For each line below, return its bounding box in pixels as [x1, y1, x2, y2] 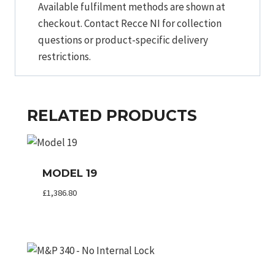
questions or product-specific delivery [38, 33, 208, 47]
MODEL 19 [42, 167, 97, 180]
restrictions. [38, 50, 91, 64]
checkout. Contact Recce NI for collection [38, 17, 222, 31]
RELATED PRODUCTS [27, 106, 197, 125]
